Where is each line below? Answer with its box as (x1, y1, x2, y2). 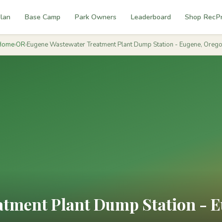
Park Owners (74, 12, 116, 22)
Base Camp (24, 12, 60, 22)
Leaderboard (130, 12, 171, 22)
